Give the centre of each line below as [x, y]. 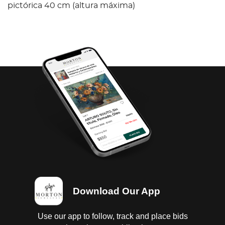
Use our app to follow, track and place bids [113, 216]
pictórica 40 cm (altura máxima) [71, 6]
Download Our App [117, 191]
